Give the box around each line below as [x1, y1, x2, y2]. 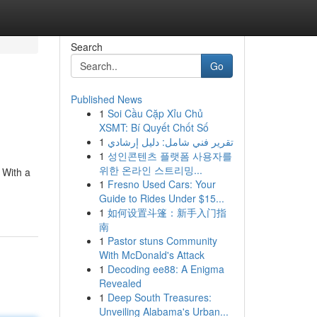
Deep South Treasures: [107, 290, 212, 304]
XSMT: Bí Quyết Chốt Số [98, 120, 209, 134]
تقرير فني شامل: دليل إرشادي [107, 134, 234, 149]
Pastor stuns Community [107, 234, 217, 248]
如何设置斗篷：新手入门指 [107, 205, 226, 219]
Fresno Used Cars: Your [107, 177, 216, 191]
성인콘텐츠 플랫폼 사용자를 [107, 149, 232, 163]
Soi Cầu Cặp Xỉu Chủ [107, 106, 203, 120]
